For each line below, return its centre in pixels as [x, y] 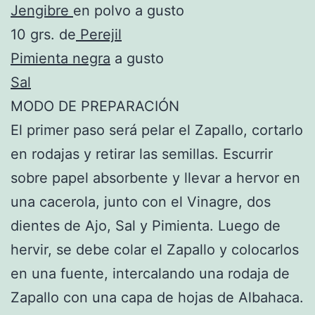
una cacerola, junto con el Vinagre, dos [141, 201]
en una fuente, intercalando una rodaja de [150, 273]
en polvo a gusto [129, 10]
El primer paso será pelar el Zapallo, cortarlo [157, 130]
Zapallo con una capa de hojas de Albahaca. [157, 297]
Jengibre [42, 10]
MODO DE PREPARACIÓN [95, 106]
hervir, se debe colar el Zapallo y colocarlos [155, 249]
